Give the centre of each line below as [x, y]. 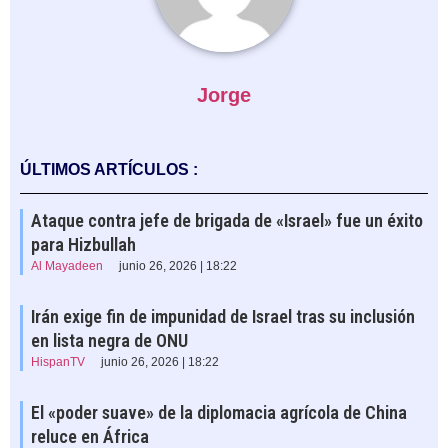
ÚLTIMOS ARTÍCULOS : [109, 169]
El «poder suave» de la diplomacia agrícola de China [219, 412]
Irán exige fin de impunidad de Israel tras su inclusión [223, 316]
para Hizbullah [83, 244]
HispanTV [58, 361]
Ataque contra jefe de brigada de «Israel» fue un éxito [227, 220]
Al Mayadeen [67, 265]
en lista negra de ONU [109, 340]
